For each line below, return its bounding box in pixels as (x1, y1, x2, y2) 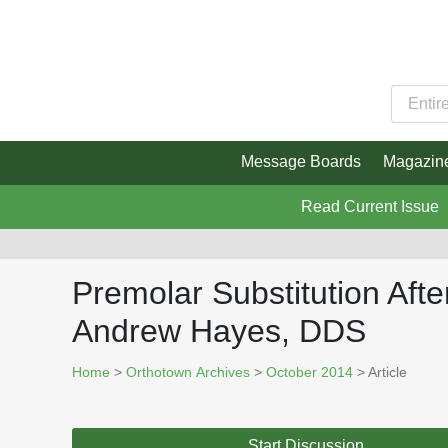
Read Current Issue (300, 198, 439, 216)
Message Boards (240, 153, 361, 171)
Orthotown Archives (126, 364, 250, 381)
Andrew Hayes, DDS (72, 313, 366, 350)
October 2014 (266, 364, 353, 381)
